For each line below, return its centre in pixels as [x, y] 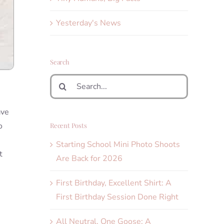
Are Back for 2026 [89, 159]
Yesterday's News [88, 23]
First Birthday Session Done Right [117, 197]
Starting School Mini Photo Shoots [118, 145]
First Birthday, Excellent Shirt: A [114, 183]
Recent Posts [68, 125]
